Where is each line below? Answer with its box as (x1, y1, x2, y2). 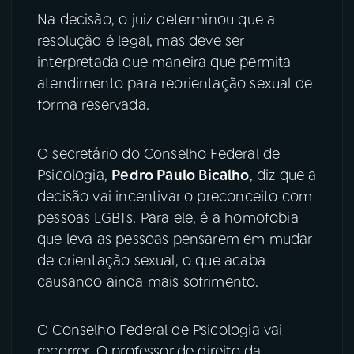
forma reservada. (37, 95, 149, 115)
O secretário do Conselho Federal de (37, 144, 281, 164)
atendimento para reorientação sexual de (37, 73, 313, 93)
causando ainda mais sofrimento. (37, 272, 259, 292)
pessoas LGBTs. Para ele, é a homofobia (37, 208, 299, 228)
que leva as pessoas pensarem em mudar (37, 229, 312, 249)
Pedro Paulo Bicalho (111, 165, 250, 185)
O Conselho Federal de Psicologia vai (37, 321, 283, 341)
